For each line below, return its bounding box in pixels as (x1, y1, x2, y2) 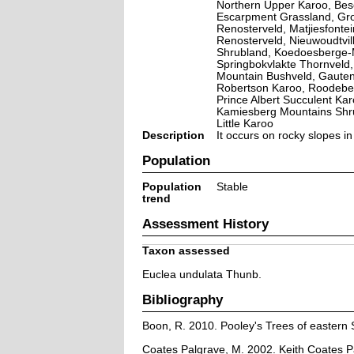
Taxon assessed (141, 244, 230, 257)
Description (141, 129, 205, 141)
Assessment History (141, 216, 269, 231)
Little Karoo (216, 117, 273, 130)
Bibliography (141, 292, 223, 307)
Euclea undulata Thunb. (141, 268, 262, 281)
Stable (216, 180, 248, 193)
